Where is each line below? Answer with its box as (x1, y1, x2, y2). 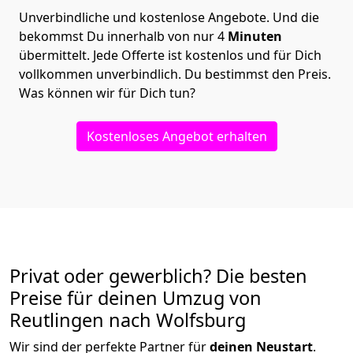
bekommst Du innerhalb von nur (19, 28, 214, 46)
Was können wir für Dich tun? (19, 84, 199, 102)
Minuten (228, 28, 282, 46)
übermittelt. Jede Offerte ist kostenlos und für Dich (19, 46, 321, 65)
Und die (273, 9, 319, 27)
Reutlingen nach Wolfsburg (9, 307, 246, 333)
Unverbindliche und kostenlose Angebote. (19, 9, 273, 27)
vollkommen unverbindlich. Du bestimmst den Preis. (19, 65, 331, 84)
